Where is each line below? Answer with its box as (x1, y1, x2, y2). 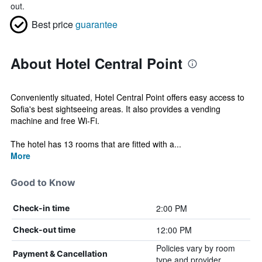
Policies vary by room (156, 242, 235, 254)
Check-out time (13, 225, 75, 235)
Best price (32, 18, 73, 31)
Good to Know (11, 177, 75, 188)
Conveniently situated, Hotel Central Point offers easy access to (11, 91, 244, 103)
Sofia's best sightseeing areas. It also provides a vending (11, 103, 220, 115)
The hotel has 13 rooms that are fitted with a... (11, 138, 181, 150)
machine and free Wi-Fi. (11, 115, 99, 126)
